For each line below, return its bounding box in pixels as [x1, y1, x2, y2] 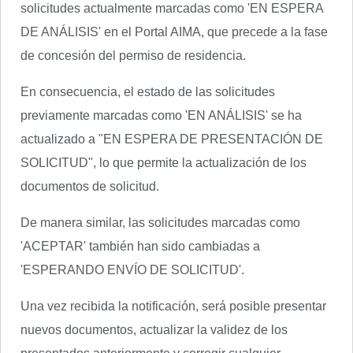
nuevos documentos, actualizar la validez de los [20, 323, 288, 336]
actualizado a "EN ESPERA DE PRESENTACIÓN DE [20, 132, 323, 146]
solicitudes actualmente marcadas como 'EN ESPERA [20, 2, 323, 15]
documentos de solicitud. [20, 180, 159, 193]
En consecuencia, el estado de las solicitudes [20, 85, 275, 98]
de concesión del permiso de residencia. [20, 49, 246, 62]
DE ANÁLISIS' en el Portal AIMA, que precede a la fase [20, 25, 328, 39]
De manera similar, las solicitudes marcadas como [20, 216, 300, 229]
